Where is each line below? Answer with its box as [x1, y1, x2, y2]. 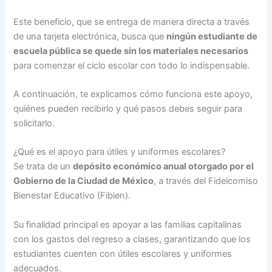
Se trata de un [13, 161, 73, 172]
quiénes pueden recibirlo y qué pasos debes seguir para [13, 103, 243, 114]
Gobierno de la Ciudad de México [13, 175, 154, 187]
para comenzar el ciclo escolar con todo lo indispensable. [13, 59, 250, 71]
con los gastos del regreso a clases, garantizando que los [13, 233, 251, 245]
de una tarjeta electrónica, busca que [13, 30, 167, 42]
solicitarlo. [13, 117, 55, 129]
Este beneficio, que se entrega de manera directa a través [13, 16, 250, 27]
